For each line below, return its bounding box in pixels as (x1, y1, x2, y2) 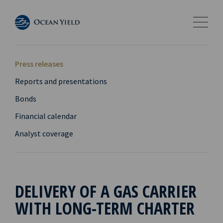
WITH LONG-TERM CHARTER (15, 197, 195, 220)
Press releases (15, 59, 63, 69)
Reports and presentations (15, 76, 107, 86)
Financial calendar (15, 111, 77, 121)
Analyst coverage (15, 128, 73, 138)
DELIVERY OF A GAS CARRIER (15, 180, 197, 203)
